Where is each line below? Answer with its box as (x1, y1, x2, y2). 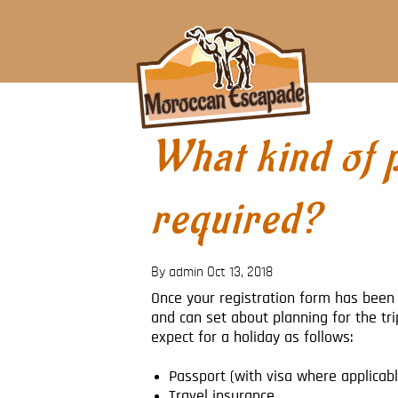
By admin (151, 265, 203, 279)
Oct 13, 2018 (207, 265, 273, 279)
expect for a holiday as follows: (151, 330, 353, 346)
